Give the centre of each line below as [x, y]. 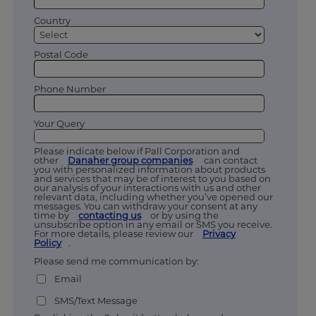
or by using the [183, 215]
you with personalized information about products [149, 169]
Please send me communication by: [117, 261]
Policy [47, 242]
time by [52, 215]
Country [52, 20]
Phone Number [69, 89]
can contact [228, 160]
